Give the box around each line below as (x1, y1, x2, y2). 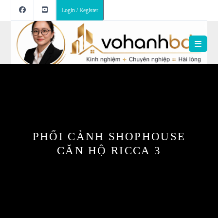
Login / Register (61, 7, 99, 14)
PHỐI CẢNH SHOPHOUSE (32, 130, 186, 143)
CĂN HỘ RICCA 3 (57, 145, 161, 157)
